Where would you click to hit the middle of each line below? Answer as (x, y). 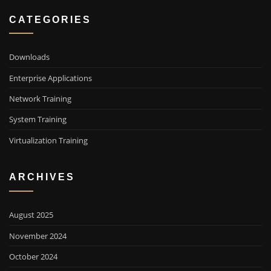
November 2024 (38, 236)
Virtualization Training (48, 140)
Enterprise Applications (51, 78)
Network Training (40, 99)
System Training (38, 119)
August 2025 (31, 215)
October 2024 (33, 256)
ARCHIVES (42, 177)
